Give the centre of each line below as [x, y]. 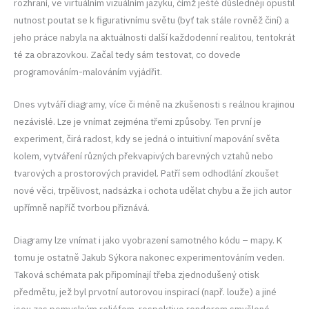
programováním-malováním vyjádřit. [88, 71]
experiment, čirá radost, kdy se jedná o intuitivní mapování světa [147, 138]
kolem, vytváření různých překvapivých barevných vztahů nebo [143, 156]
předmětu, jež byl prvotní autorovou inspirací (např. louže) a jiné [145, 291]
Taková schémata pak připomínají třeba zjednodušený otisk [137, 274]
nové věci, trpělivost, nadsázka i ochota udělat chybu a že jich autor [153, 190]
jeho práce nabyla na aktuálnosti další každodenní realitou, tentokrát [154, 37]
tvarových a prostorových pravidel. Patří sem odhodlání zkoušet [146, 173]
